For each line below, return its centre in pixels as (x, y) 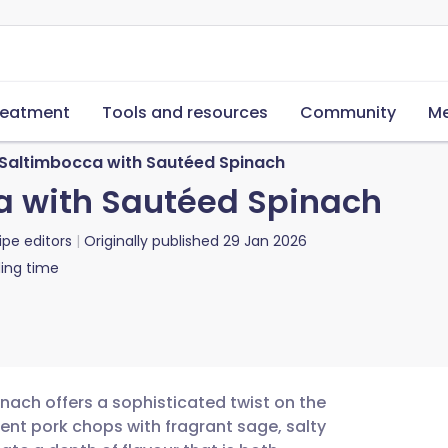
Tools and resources (185, 112)
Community (348, 112)
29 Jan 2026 (265, 241)
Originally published (151, 241)
